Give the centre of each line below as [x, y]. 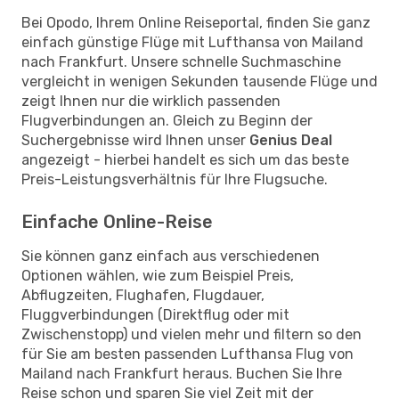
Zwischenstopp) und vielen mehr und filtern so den [191, 334]
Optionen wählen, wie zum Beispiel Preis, [158, 275]
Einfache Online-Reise [117, 221]
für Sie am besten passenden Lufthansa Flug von [187, 354]
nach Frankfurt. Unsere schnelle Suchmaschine [181, 61]
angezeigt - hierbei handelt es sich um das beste [185, 159]
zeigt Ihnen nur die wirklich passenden [151, 101]
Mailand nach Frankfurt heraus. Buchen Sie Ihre [182, 373]
